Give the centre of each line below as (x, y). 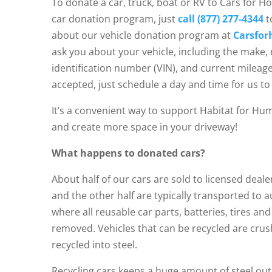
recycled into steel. (95, 245)
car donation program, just (115, 19)
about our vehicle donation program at (143, 36)
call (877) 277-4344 (221, 19)
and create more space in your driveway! (145, 127)
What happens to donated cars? (129, 153)
